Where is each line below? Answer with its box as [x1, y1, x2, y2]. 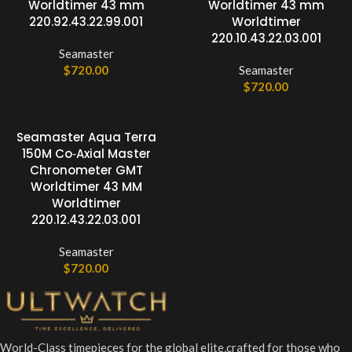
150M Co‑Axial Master [21, 145, 151, 162]
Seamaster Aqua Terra [16, 129, 156, 145]
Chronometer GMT [29, 162, 143, 178]
